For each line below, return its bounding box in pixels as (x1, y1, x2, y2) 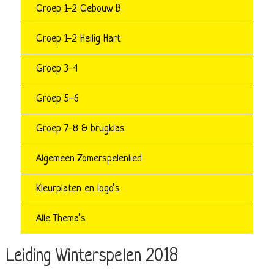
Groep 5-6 (36, 93, 79, 105)
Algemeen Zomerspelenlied (36, 153, 142, 165)
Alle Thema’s (36, 213, 86, 225)
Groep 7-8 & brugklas (36, 123, 125, 135)
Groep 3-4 (36, 63, 78, 75)
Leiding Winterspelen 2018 (6, 247, 178, 267)
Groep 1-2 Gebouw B (36, 3, 121, 15)
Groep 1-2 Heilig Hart (36, 33, 121, 45)
